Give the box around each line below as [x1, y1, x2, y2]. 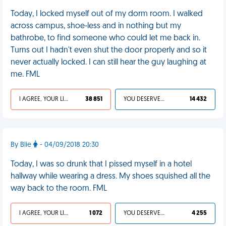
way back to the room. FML [11, 185, 107, 193]
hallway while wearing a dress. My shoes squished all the [11, 173, 210, 181]
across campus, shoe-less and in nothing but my [11, 22, 181, 30]
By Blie [11, 141, 33, 149]
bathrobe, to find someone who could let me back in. [11, 34, 200, 42]
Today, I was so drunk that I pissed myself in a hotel [11, 160, 192, 168]
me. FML [11, 71, 40, 79]
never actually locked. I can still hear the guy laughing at [11, 59, 206, 67]
